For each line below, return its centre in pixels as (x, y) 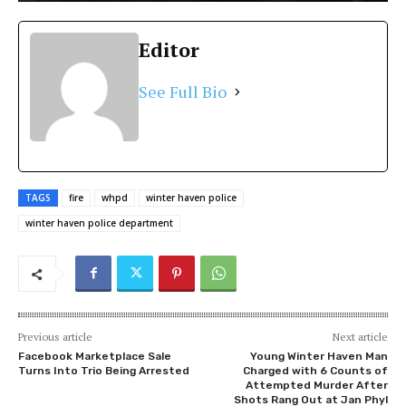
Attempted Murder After (316, 386)
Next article (360, 337)
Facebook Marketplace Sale (95, 357)
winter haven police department (99, 223)
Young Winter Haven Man (319, 357)
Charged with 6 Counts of (315, 371)
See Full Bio (183, 92)
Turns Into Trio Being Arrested (104, 371)
